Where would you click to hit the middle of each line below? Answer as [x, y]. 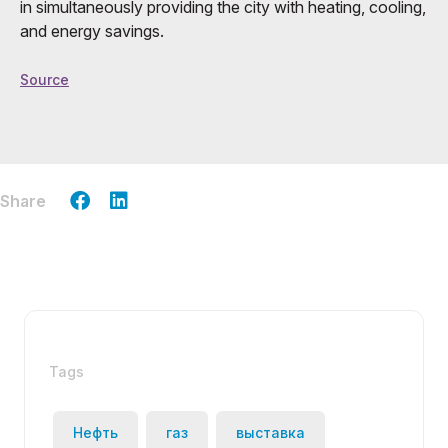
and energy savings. [92, 30]
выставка [270, 433]
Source [44, 79]
